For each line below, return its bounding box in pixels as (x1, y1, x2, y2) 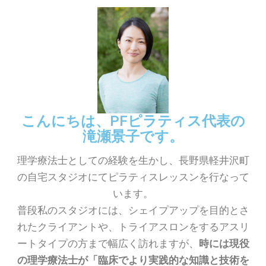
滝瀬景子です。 (83, 128, 183, 145)
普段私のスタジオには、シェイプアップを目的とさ (17, 204, 249, 217)
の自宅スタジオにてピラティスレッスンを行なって (17, 171, 249, 183)
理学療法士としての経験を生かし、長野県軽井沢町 (17, 154, 249, 167)
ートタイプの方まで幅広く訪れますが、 (17, 237, 199, 250)
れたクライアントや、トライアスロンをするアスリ (17, 221, 249, 233)
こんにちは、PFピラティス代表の (21, 112, 245, 129)
